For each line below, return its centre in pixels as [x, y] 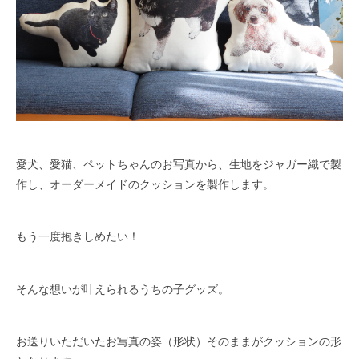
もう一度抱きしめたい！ [78, 236]
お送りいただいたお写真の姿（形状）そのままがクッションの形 [179, 341]
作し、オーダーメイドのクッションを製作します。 [145, 183]
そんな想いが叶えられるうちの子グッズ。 [123, 288]
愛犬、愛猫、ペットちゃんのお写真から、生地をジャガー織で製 [179, 163]
